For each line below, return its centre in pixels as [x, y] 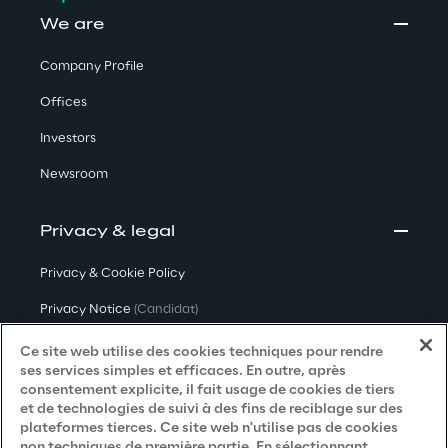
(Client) [155, 345]
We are [72, 25]
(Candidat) [166, 309]
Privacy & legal [107, 232]
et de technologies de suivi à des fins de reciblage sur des [211, 409]
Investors [68, 138]
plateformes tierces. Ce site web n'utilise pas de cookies [209, 428]
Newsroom [74, 174]
